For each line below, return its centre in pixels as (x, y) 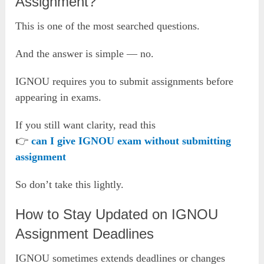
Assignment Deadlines (85, 234)
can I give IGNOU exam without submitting (131, 141)
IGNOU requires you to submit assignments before (125, 82)
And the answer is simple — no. (85, 54)
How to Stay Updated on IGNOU (117, 214)
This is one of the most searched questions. (108, 26)
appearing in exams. (59, 98)
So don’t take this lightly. (70, 185)
